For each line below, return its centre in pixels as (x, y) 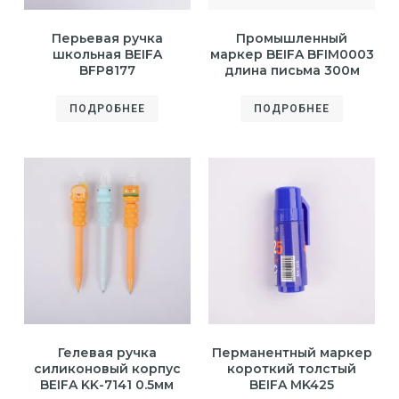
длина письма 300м (292, 71)
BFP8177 (107, 71)
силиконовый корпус (107, 369)
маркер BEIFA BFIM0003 (292, 55)
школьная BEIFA (107, 55)
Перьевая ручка (107, 39)
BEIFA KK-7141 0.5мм (107, 385)
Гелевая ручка (107, 353)
